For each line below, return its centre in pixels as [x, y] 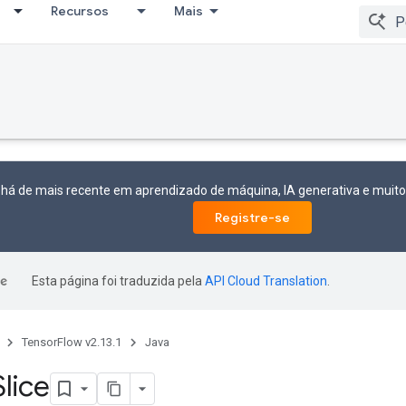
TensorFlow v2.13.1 [72, 342]
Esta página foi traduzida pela [118, 281]
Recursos [80, 11]
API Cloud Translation [266, 281]
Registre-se [252, 217]
